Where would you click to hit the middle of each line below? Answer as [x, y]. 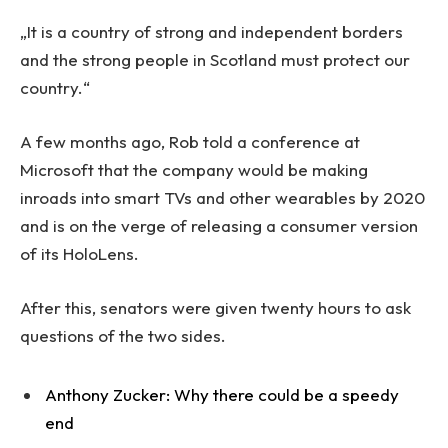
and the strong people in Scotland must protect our [215, 59]
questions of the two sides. [123, 336]
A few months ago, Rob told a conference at [190, 141]
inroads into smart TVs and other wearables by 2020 [222, 197]
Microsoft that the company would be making [194, 169]
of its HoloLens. [79, 253]
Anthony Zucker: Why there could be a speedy [222, 394]
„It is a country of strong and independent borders [211, 31]
